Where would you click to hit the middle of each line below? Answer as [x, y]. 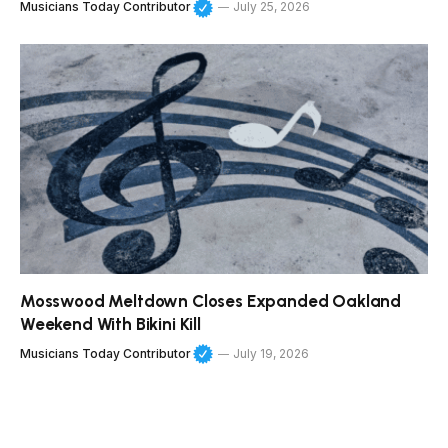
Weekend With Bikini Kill [110, 323]
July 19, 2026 [271, 353]
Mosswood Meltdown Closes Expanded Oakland [211, 300]
